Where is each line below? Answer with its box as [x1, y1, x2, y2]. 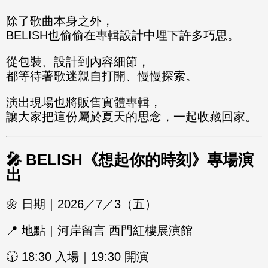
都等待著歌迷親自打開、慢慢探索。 [6, 69, 197, 83]
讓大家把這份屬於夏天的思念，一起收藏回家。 [6, 109, 257, 123]
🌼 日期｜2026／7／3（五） [6, 197, 157, 211]
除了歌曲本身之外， [6, 14, 114, 28]
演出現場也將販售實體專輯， [6, 95, 162, 109]
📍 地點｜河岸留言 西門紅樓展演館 [6, 223, 193, 237]
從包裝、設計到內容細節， [6, 54, 150, 68]
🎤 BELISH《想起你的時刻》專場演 [6, 150, 254, 169]
